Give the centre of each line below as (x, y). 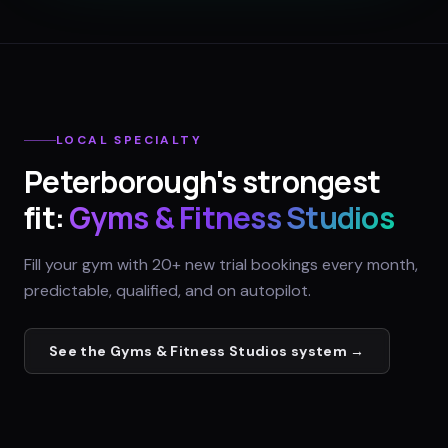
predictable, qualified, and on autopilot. (167, 291)
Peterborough (120, 182)
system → (326, 351)
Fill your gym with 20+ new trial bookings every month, (221, 265)
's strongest (298, 182)
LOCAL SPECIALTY (129, 140)
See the (79, 351)
